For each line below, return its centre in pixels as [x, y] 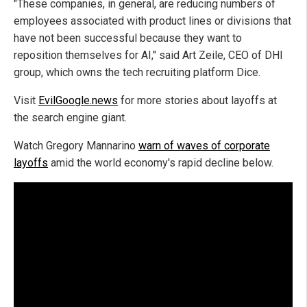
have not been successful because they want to [128, 38]
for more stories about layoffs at [197, 100]
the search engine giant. [70, 117]
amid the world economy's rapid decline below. [161, 162]
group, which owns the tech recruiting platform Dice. [137, 72]
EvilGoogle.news [78, 100]
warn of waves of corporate [204, 145]
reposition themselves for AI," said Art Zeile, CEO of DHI [148, 55]
